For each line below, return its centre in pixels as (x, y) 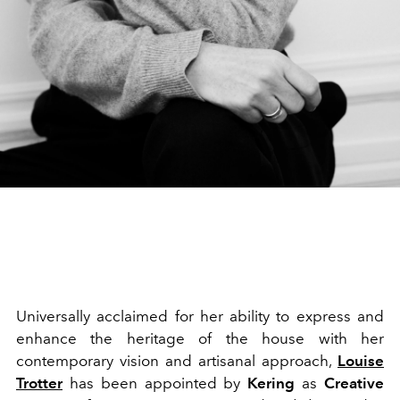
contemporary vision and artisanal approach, (177, 360)
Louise (361, 360)
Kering (271, 383)
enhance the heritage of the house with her (200, 338)
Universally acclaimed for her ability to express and (200, 316)
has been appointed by (155, 383)
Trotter (39, 383)
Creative (354, 383)
